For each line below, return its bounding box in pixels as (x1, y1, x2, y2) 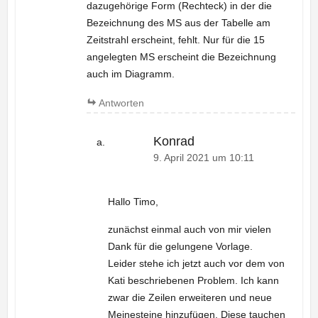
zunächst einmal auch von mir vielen (107, 224, 271, 236)
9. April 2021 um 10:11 (153, 152, 254, 163)
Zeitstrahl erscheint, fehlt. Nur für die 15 (86, 33, 265, 45)
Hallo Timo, (107, 196, 158, 208)
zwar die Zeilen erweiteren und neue (107, 292, 272, 304)
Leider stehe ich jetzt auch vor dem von (107, 258, 285, 270)
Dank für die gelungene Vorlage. (107, 241, 253, 253)
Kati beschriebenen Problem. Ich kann (107, 275, 279, 287)
